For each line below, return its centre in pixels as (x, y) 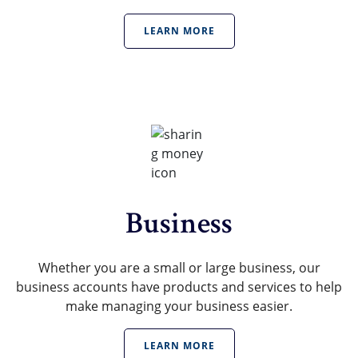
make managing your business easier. (179, 306)
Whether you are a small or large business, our (179, 268)
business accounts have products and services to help (179, 287)
